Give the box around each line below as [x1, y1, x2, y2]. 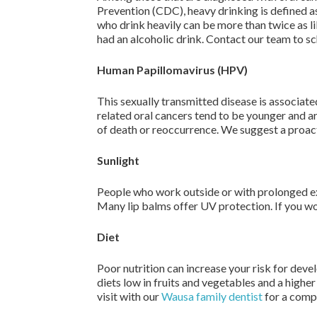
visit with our [97, 289, 161, 303]
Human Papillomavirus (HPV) [97, 63, 248, 76]
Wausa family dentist [161, 289, 263, 303]
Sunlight [97, 154, 139, 167]
